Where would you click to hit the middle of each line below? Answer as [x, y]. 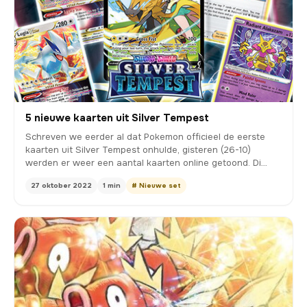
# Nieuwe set [156, 186]
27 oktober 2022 [61, 186]
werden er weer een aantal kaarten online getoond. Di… [146, 163]
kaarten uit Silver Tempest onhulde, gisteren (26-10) [138, 150]
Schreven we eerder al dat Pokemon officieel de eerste [145, 137]
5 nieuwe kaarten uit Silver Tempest [117, 118]
